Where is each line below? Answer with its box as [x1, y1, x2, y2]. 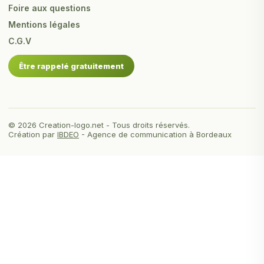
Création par [8, 130, 57, 140]
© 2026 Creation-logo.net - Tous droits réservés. [8, 120, 190, 130]
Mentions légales [8, 19, 80, 30]
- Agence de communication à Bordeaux [79, 130, 232, 140]
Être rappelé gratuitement [19, 61, 124, 71]
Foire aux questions [8, 3, 91, 14]
